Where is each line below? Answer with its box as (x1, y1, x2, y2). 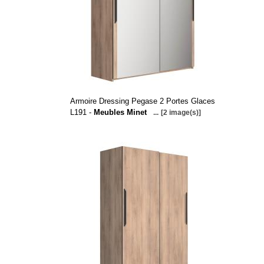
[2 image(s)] (160, 108, 201, 117)
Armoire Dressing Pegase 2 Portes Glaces (70, 97, 215, 105)
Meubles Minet (93, 108, 147, 117)
